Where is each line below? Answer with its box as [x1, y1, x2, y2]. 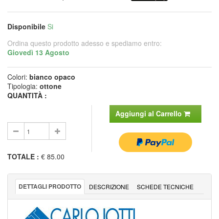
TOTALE [7, 151, 35, 161]
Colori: [7, 71, 29, 82]
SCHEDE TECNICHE [137, 182, 194, 191]
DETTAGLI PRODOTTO [19, 181, 81, 191]
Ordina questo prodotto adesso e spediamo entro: [7, 38, 162, 48]
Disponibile [7, 21, 45, 31]
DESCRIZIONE [89, 182, 129, 191]
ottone [40, 81, 62, 91]
